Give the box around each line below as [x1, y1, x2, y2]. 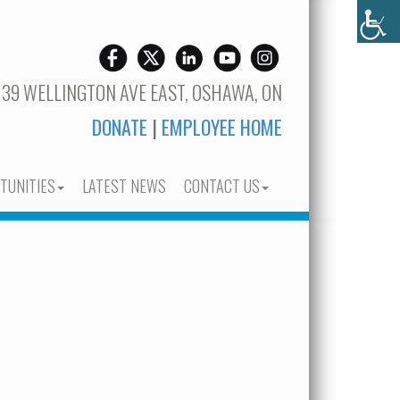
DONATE [92, 112, 147, 141]
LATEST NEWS [82, 174, 166, 197]
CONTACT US [184, 174, 260, 197]
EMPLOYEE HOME [162, 112, 282, 141]
